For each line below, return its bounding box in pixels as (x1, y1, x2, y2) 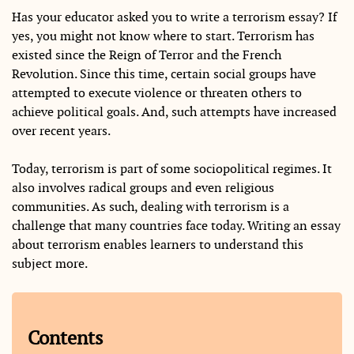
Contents (28, 326, 103, 350)
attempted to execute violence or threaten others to (12, 85, 302, 102)
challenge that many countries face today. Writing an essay (12, 217, 341, 235)
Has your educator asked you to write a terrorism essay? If (12, 9, 337, 26)
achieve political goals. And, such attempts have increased (12, 104, 337, 121)
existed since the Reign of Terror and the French (12, 47, 281, 64)
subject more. (12, 255, 88, 273)
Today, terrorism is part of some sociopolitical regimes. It (12, 160, 332, 178)
